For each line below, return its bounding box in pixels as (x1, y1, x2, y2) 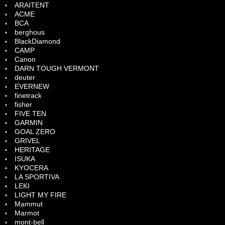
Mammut (15, 199, 43, 208)
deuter (15, 73, 35, 81)
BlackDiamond (15, 37, 60, 45)
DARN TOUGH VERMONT (15, 64, 99, 72)
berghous (15, 28, 45, 36)
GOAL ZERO (15, 127, 55, 136)
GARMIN (15, 118, 43, 127)
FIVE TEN (15, 109, 46, 118)
